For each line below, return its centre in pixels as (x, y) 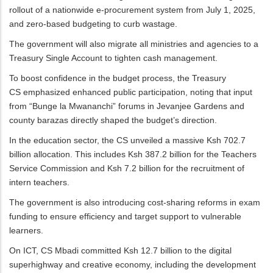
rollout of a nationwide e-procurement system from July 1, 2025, (132, 9)
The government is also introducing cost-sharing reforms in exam (135, 202)
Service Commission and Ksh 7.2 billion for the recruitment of (127, 168)
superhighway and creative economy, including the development (133, 264)
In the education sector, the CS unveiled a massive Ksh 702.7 (127, 140)
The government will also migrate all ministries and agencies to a (134, 44)
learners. (26, 230)
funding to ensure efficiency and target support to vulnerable (125, 216)
